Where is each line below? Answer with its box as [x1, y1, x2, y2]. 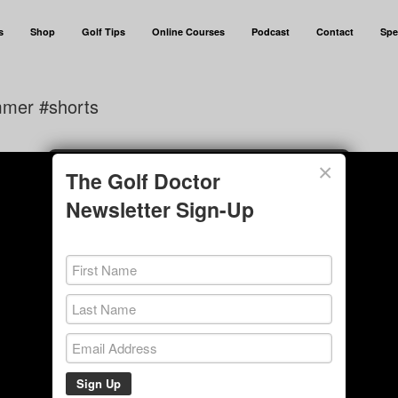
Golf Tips [81, 25, 125, 38]
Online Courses [151, 25, 225, 38]
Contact [315, 25, 354, 38]
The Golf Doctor [66, 165, 220, 195]
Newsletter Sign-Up [66, 194, 254, 224]
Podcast [251, 25, 290, 38]
